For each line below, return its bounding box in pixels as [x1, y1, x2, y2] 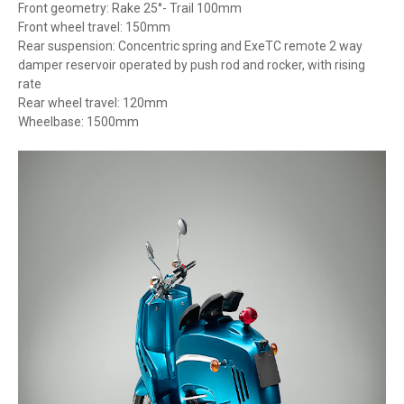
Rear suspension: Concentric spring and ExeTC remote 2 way [18, 39, 363, 53]
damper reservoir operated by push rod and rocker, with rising [18, 58, 365, 72]
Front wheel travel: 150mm [18, 20, 170, 34]
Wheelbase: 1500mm [18, 115, 139, 129]
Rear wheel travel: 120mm [18, 96, 168, 110]
